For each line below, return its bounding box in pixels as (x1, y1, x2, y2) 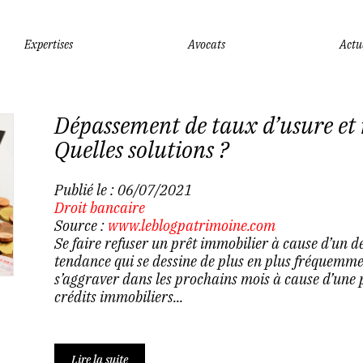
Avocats (187, 36, 225, 52)
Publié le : (53, 181, 117, 199)
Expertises (24, 36, 73, 52)
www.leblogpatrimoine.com (107, 216, 275, 235)
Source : (53, 216, 108, 235)
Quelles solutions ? (53, 135, 228, 164)
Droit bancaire (53, 199, 145, 217)
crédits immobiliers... (53, 288, 183, 306)
